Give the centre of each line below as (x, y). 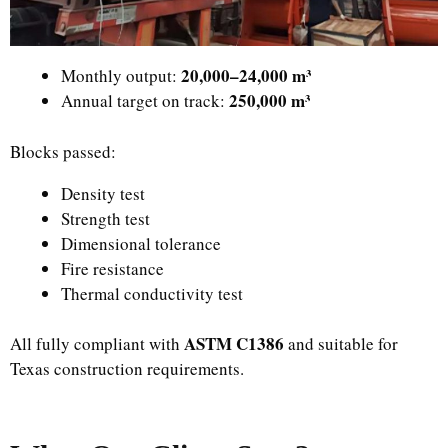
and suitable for (341, 343)
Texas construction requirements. (127, 368)
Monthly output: (121, 75)
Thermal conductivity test (152, 293)
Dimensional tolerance (141, 243)
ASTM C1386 (234, 343)
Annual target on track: (145, 100)
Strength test (105, 218)
